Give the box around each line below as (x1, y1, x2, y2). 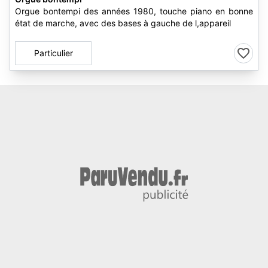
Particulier (33, 48, 73, 58)
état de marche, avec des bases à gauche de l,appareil (15, 18, 231, 28)
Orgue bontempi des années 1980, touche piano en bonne (15, 6, 253, 16)
